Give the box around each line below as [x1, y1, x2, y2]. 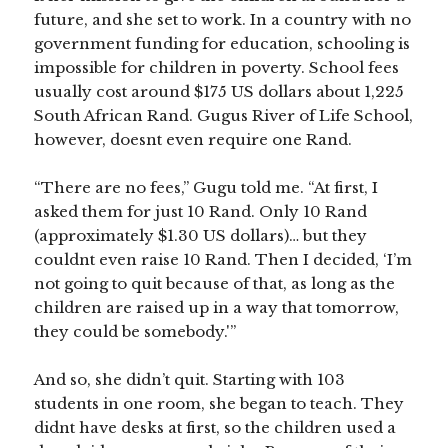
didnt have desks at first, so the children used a [34, 418, 397, 438]
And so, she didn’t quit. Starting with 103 [34, 370, 346, 390]
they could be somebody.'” [34, 322, 237, 342]
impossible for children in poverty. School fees [34, 58, 400, 78]
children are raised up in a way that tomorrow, [34, 298, 400, 318]
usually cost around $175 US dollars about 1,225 [34, 82, 405, 102]
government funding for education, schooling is [34, 34, 411, 54]
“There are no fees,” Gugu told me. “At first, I [34, 178, 379, 198]
